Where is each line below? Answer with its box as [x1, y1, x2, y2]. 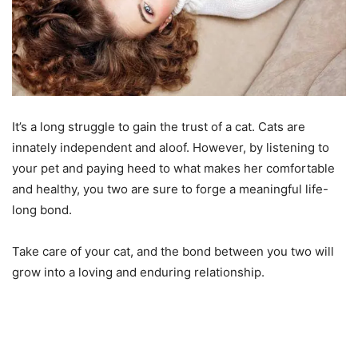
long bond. [12, 202, 72, 218]
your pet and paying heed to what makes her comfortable [12, 161, 335, 177]
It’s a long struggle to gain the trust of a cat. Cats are [12, 119, 305, 135]
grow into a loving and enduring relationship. [12, 265, 265, 280]
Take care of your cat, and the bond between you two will [12, 244, 334, 260]
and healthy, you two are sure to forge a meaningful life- [12, 181, 328, 197]
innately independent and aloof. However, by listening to [12, 140, 329, 156]
